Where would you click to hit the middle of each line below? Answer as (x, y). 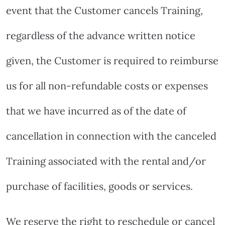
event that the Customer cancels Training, (104, 10)
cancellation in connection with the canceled (111, 136)
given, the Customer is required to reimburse (112, 60)
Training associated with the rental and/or (106, 161)
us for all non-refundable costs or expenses (107, 85)
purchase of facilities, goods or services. (99, 186)
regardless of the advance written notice (101, 35)
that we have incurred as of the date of (96, 110)
